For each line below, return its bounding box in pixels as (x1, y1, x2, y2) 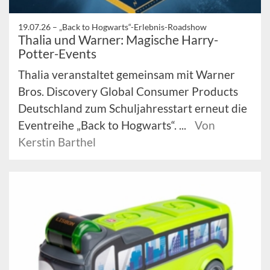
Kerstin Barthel (18, 135, 96, 149)
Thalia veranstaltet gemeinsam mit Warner (18, 67, 235, 82)
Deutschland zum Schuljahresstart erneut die (18, 101, 247, 116)
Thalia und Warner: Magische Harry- (18, 32, 218, 48)
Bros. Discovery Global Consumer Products (18, 84, 238, 99)
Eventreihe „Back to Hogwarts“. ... (18, 118, 189, 133)
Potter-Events (18, 46, 96, 61)
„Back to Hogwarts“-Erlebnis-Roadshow (59, 22, 207, 33)
